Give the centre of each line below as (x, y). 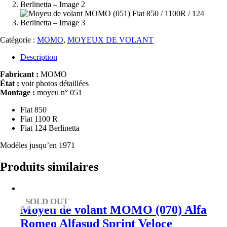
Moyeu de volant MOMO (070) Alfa (113, 210)
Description (39, 57)
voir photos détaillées (54, 83)
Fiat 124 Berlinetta (50, 128)
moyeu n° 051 (59, 92)
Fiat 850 (33, 109)
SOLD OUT (47, 201)
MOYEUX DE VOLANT (110, 40)
